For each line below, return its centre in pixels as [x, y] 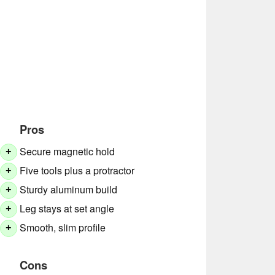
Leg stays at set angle [67, 209]
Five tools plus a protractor [77, 171]
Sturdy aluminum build [69, 190]
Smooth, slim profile [63, 228]
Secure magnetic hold [68, 152]
